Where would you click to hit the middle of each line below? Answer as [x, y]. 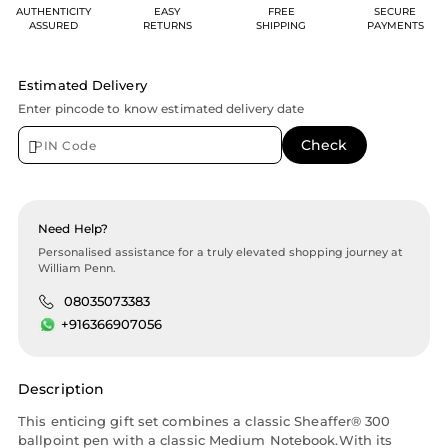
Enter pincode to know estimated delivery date [161, 109]
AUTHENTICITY [53, 12]
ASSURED [53, 26]
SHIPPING [281, 26]
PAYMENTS [395, 26]
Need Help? [73, 229]
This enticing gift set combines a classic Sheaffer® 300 [204, 420]
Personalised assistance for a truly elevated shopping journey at [220, 252]
